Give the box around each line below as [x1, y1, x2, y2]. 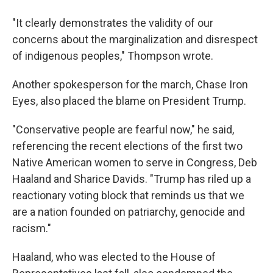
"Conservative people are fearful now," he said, [12, 122, 234, 136]
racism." [12, 221, 51, 235]
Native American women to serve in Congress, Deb [12, 155, 257, 169]
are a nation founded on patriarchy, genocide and [12, 205, 245, 218]
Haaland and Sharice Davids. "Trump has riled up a [12, 172, 251, 185]
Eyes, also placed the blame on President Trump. [12, 94, 246, 107]
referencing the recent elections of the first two [12, 139, 243, 152]
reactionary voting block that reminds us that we [12, 188, 244, 202]
